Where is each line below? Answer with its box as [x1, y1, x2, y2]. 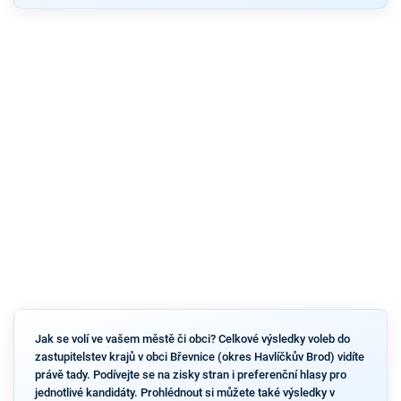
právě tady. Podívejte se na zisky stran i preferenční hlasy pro [34, 367, 346, 381]
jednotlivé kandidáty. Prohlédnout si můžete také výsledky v [34, 385, 335, 399]
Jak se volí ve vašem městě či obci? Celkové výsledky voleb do [34, 331, 350, 346]
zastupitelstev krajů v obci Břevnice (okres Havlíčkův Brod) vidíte [34, 349, 364, 363]
